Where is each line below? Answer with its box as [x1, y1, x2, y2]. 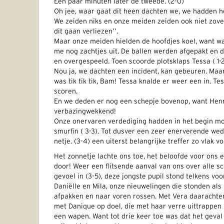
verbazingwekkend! [54, 108, 116, 115]
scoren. [54, 88, 77, 95]
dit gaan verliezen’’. [54, 28, 118, 35]
